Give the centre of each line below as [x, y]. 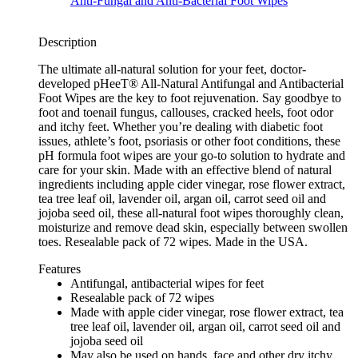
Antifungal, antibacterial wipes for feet [167, 284]
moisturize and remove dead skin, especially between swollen [193, 228]
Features [60, 269]
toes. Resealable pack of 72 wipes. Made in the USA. [173, 242]
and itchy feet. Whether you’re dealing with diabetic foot [181, 127]
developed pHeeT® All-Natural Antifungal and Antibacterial [191, 84]
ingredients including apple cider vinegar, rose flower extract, [192, 185]
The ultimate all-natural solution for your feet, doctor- [172, 70]
